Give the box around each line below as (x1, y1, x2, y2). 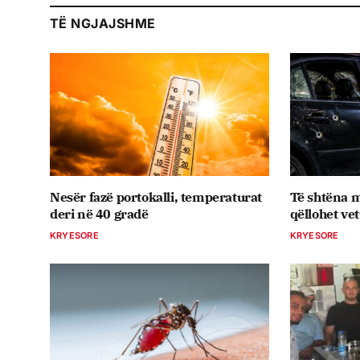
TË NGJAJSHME (50, 15, 156, 32)
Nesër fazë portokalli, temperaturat (50, 189, 263, 206)
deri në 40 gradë (50, 206, 149, 223)
